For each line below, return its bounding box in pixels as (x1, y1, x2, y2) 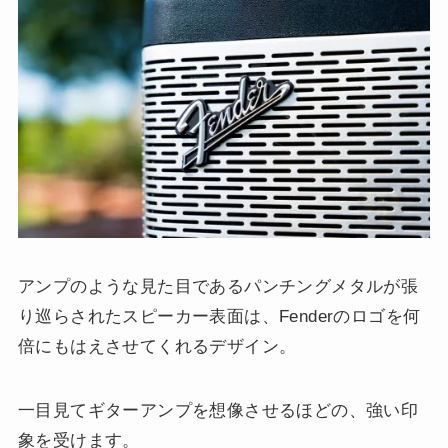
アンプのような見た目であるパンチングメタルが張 (17, 277, 419, 297)
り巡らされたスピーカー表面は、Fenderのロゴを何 (17, 307, 421, 327)
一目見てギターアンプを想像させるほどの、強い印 (17, 401, 419, 421)
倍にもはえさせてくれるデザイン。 (17, 337, 297, 357)
